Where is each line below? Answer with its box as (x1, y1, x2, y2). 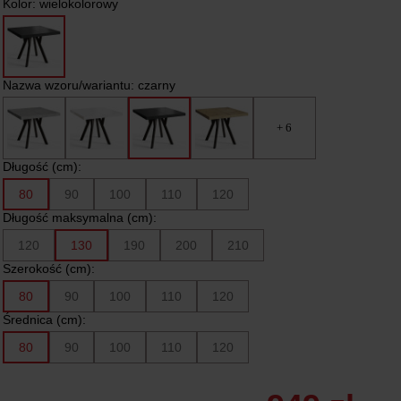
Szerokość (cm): (2, 261, 95, 276)
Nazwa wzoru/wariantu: (2, 78, 138, 92)
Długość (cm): (2, 159, 81, 174)
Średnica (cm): (2, 312, 86, 327)
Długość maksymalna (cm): (2, 210, 157, 225)
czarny (137, 78, 175, 92)
